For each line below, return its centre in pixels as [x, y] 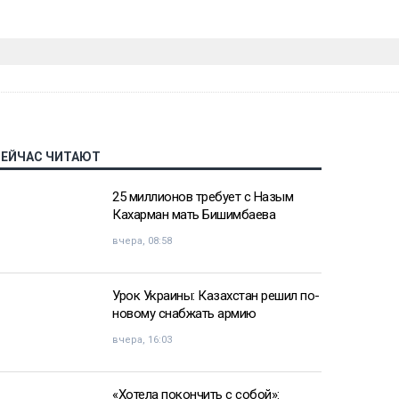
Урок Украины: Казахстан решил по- [216, 296]
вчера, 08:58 [142, 241]
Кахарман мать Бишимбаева [194, 215]
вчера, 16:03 [142, 340]
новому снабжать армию [184, 314]
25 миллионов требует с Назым [203, 197]
